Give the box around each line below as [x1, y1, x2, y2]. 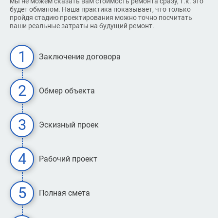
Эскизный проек [39, 120, 99, 130]
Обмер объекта [39, 86, 95, 96]
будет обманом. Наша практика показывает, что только [10, 5, 191, 13]
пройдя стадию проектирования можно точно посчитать [10, 13, 192, 21]
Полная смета [39, 188, 90, 198]
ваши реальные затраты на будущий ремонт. [10, 21, 154, 30]
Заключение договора [39, 52, 121, 62]
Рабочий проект [39, 154, 97, 164]
